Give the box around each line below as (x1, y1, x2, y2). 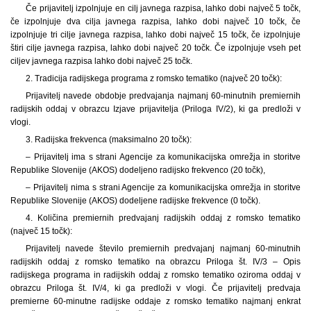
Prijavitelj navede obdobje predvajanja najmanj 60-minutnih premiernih (25, 90, 301, 101)
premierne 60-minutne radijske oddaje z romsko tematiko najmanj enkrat (10, 296, 301, 306)
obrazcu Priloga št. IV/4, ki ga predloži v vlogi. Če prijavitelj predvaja (10, 283, 301, 293)
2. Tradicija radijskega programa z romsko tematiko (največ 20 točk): (25, 73, 282, 83)
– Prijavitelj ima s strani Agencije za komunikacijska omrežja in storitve (25, 151, 301, 162)
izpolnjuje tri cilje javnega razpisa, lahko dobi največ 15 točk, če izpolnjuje (10, 29, 301, 40)
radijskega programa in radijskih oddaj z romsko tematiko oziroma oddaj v (10, 269, 301, 280)
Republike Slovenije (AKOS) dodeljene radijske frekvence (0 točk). (10, 195, 260, 205)
